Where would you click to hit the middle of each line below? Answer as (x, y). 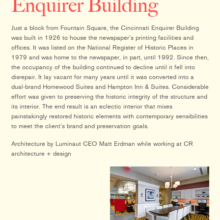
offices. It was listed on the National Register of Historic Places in (102, 47)
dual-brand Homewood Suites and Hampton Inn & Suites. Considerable (110, 86)
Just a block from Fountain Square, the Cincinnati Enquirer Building (105, 27)
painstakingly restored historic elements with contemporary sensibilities (109, 116)
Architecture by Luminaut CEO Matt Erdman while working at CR (102, 144)
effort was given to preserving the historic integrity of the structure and (109, 96)
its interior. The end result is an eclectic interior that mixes (92, 106)
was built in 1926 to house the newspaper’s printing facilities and (102, 37)
